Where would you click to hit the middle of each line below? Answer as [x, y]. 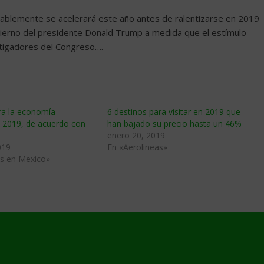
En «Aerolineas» [137, 147]
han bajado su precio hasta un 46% [174, 123]
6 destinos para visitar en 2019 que [174, 112]
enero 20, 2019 [136, 135]
